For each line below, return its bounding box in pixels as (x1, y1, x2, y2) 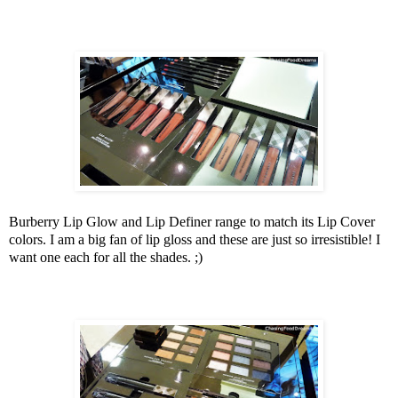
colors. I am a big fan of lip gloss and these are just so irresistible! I (9, 232, 380, 248)
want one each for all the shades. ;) (9, 250, 203, 266)
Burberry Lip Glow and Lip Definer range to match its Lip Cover (9, 214, 375, 230)
